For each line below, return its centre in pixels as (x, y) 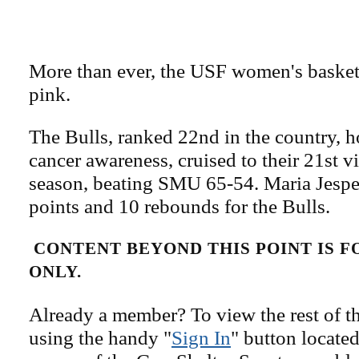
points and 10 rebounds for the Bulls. (179, 206)
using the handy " (100, 337)
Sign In (201, 337)
